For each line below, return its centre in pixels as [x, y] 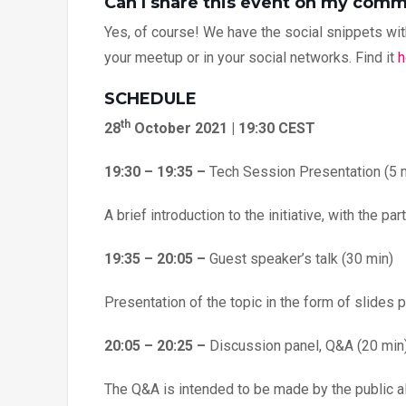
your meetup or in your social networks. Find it [251, 57]
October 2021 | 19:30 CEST [223, 128]
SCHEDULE [150, 98]
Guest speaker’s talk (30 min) [301, 258]
